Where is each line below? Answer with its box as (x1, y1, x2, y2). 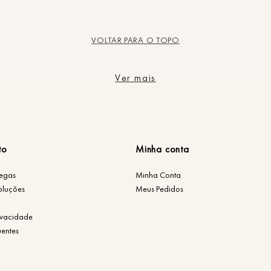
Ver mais (115, 71, 156, 84)
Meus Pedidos (135, 183, 183, 194)
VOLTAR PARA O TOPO (91, 34, 180, 45)
